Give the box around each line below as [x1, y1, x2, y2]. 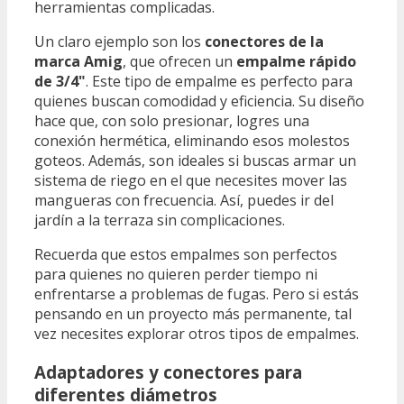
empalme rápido [236, 51, 356, 72]
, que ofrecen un [123, 51, 236, 72]
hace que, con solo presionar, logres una [34, 111, 309, 132]
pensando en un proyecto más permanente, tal [34, 304, 352, 325]
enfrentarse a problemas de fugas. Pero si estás [34, 284, 359, 305]
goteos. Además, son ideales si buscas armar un [34, 151, 356, 171]
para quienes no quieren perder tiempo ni [34, 264, 317, 285]
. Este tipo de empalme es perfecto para [86, 71, 353, 92]
